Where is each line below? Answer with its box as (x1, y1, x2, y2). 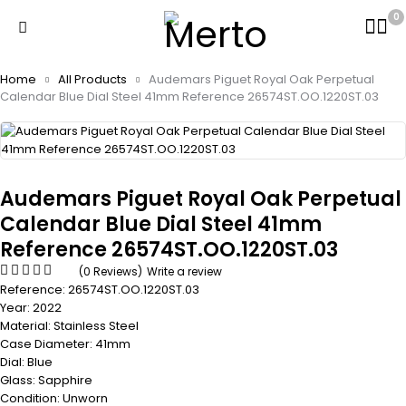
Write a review (147, 264, 222, 279)
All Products (58, 71, 127, 88)
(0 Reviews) (79, 264, 142, 279)
